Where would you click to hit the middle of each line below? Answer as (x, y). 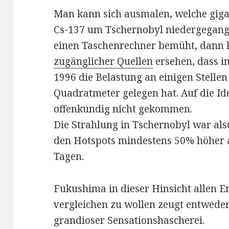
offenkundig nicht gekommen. (123, 109)
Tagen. (69, 157)
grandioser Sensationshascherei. (129, 221)
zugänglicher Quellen (104, 62)
